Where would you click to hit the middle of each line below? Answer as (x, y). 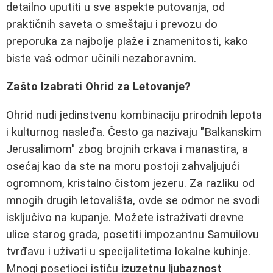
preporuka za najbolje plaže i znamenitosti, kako (127, 41)
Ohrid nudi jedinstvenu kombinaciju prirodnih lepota (134, 115)
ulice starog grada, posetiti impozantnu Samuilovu (133, 235)
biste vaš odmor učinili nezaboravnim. (101, 58)
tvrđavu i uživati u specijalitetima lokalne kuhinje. (128, 252)
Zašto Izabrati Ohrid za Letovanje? (98, 87)
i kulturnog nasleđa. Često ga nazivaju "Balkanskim (134, 132)
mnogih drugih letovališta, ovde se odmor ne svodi (133, 200)
